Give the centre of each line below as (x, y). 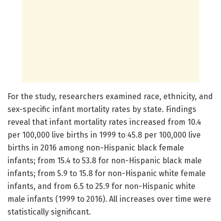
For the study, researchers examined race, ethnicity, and (110, 96)
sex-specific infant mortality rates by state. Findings (102, 109)
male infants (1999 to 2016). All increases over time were (109, 199)
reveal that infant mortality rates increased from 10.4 (104, 122)
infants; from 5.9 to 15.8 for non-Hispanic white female (107, 173)
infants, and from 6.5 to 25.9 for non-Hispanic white (101, 186)
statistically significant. (49, 212)
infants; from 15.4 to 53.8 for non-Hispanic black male (105, 160)
